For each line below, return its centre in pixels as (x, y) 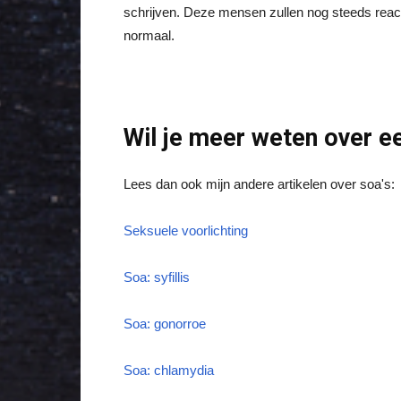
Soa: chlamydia (169, 370)
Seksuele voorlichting (186, 230)
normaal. (149, 35)
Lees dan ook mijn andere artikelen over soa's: (259, 184)
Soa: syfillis (157, 277)
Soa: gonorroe (165, 324)
